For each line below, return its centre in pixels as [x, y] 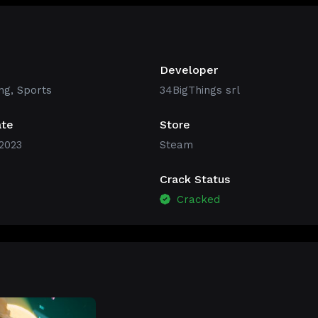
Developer [189, 70]
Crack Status [195, 179]
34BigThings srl [200, 90]
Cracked [197, 199]
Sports [34, 90]
